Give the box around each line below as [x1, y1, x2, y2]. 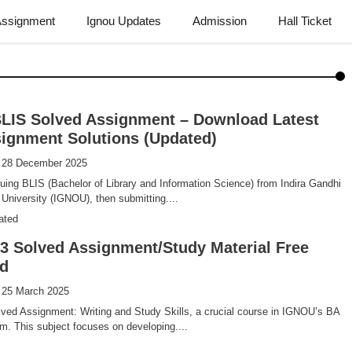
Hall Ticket [278, 14, 332, 27]
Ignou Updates [86, 14, 161, 27]
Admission [192, 14, 247, 27]
